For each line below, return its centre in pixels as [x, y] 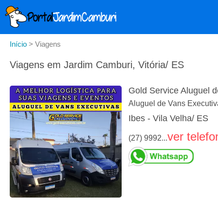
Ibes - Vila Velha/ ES [168, 118]
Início [18, 44]
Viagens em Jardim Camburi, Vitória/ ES [97, 65]
